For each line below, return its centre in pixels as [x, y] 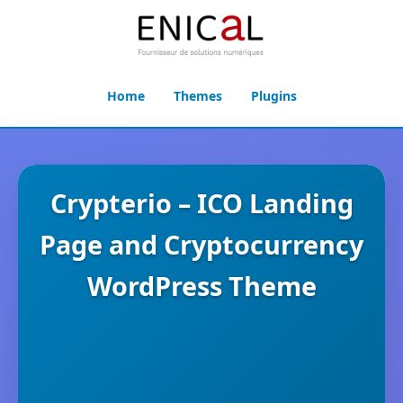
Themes [197, 96]
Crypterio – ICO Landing [201, 203]
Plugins [273, 96]
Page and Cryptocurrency [201, 244]
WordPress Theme [201, 286]
